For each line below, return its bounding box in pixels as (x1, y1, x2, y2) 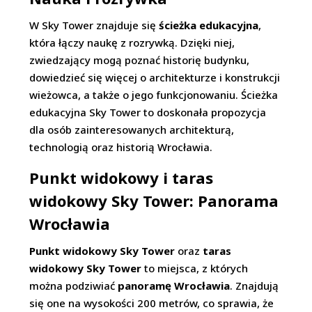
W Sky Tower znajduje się (29, 18, 159, 32)
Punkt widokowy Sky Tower (29, 244, 175, 258)
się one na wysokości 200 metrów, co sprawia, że (29, 296, 274, 310)
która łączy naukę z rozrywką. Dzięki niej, (29, 36, 235, 49)
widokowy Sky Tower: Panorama (29, 190, 279, 211)
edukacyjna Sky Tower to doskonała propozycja (29, 105, 267, 119)
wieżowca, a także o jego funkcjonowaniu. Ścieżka (29, 88, 279, 102)
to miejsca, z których (141, 261, 249, 275)
